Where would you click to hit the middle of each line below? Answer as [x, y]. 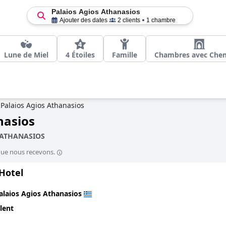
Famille [125, 55]
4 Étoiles [80, 55]
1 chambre [161, 20]
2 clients [129, 20]
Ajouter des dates [83, 20]
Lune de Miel [26, 55]
